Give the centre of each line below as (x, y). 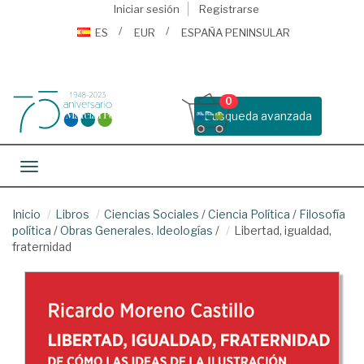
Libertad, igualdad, (283, 230)
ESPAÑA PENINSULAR (236, 32)
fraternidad (42, 247)
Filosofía (322, 214)
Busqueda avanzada (258, 116)
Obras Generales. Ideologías (136, 230)
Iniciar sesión (146, 9)
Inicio (26, 214)
